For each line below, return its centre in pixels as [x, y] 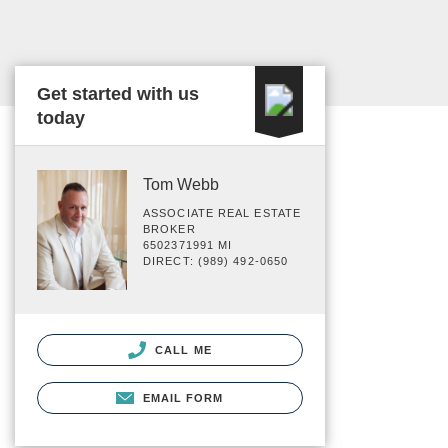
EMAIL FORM [183, 397]
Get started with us [118, 94]
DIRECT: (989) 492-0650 [216, 261]
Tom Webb [181, 184]
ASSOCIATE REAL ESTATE [222, 213]
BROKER [169, 229]
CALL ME [181, 349]
